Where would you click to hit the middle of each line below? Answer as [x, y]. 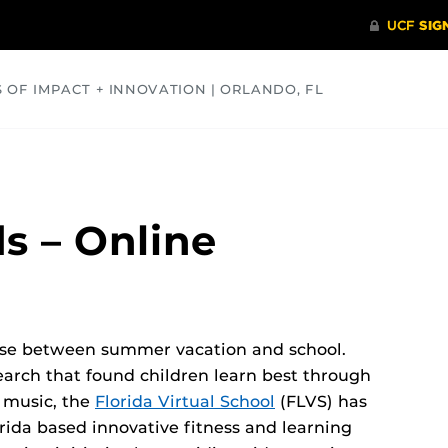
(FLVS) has [321, 402]
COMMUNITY [58, 151]
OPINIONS [297, 151]
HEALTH [182, 151]
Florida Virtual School [185, 402]
